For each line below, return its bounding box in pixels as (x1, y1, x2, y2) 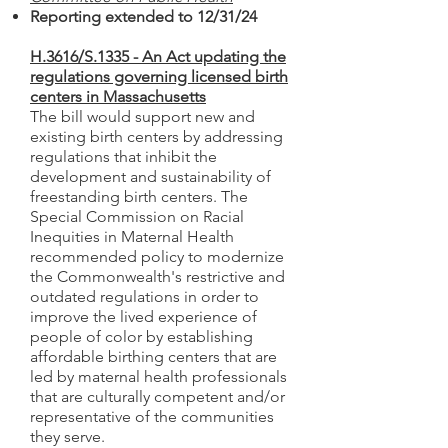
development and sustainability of (30, 167, 271, 186)
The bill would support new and (30, 107, 255, 126)
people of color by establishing (30, 327, 253, 346)
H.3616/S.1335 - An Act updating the (30, 47, 286, 66)
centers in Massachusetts (30, 87, 206, 106)
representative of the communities (30, 407, 274, 426)
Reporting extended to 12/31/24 (30, 7, 257, 26)
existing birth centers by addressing (30, 127, 283, 146)
